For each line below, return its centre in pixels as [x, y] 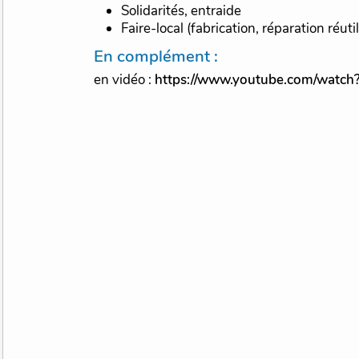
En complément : [161, 56]
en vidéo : [125, 80]
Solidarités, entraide [182, 11]
